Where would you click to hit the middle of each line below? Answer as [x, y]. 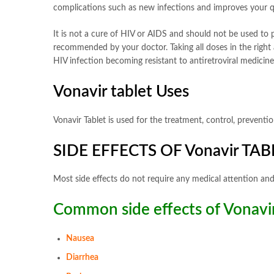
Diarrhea [82, 258]
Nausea [80, 238]
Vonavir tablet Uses [121, 91]
